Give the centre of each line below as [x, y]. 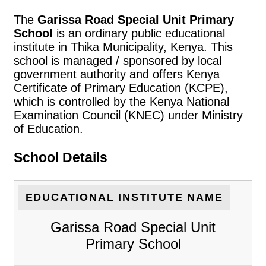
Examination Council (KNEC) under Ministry [128, 115]
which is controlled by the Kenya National [121, 101]
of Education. [48, 129]
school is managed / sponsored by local [118, 60]
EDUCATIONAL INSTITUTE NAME [124, 197]
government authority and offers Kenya [117, 74]
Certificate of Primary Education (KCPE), [121, 88]
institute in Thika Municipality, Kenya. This [123, 47]
